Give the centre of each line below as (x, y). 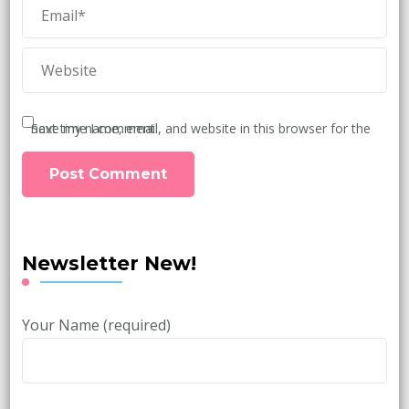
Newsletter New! (109, 263)
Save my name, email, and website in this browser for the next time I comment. (94, 129)
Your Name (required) (96, 325)
